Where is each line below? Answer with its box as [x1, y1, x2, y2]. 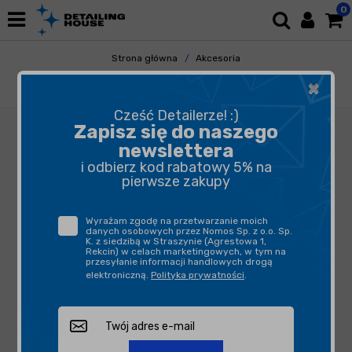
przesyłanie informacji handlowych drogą [86, 256, 273, 268]
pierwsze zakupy [122, 173, 230, 191]
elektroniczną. [86, 269, 151, 281]
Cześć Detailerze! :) [113, 107, 239, 125]
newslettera [118, 140, 234, 163]
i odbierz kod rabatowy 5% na [80, 159, 272, 177]
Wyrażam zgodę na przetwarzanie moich [86, 215, 268, 227]
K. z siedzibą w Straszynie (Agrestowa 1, [86, 236, 266, 247]
